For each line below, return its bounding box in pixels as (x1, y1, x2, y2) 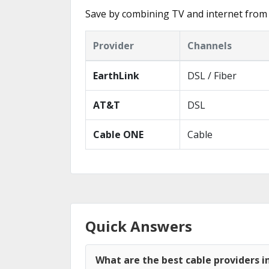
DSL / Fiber (187, 69, 237, 82)
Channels (187, 39, 232, 52)
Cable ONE (93, 128, 144, 141)
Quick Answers (85, 216, 192, 236)
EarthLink (93, 69, 139, 82)
